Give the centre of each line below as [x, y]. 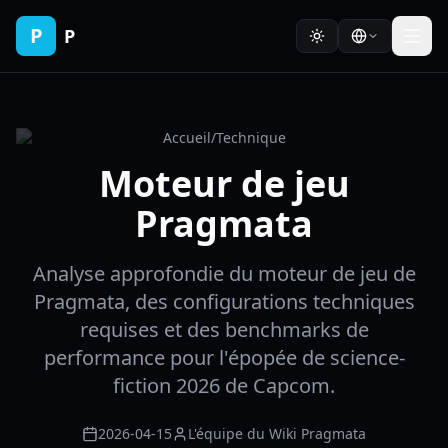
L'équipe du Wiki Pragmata [277, 433]
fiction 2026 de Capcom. [224, 385]
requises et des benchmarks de [224, 329]
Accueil [186, 137]
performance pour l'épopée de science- [224, 357]
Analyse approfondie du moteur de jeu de [224, 273]
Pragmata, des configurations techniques [224, 301]
